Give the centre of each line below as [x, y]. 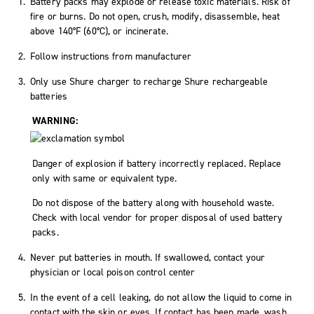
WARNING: [55, 121]
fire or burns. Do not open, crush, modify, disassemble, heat [155, 16]
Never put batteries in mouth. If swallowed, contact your [148, 257]
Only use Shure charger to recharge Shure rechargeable [149, 81]
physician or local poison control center [113, 272]
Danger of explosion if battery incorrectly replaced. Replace [157, 163]
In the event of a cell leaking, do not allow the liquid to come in [161, 297]
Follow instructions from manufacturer [111, 56]
